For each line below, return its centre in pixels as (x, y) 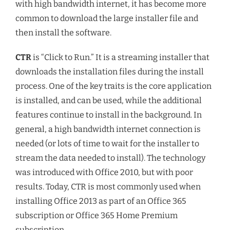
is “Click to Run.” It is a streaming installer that (121, 57)
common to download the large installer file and (107, 18)
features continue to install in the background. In (109, 115)
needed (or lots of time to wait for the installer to (107, 143)
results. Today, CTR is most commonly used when (108, 187)
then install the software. (63, 33)
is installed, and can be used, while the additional (109, 100)
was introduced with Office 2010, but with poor (104, 172)
